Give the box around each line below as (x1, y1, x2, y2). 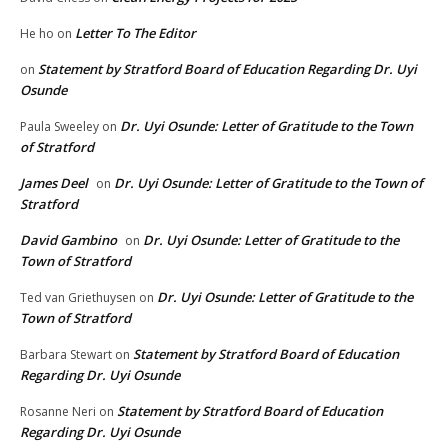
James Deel (20, 173, 88, 192)
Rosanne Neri (20, 402, 96, 420)
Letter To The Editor (75, 23, 196, 42)
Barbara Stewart (20, 345, 112, 363)
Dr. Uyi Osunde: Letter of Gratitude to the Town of (114, 173, 423, 192)
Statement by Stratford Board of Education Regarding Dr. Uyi (38, 59, 417, 78)
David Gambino (20, 230, 117, 249)
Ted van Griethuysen (20, 288, 136, 306)
